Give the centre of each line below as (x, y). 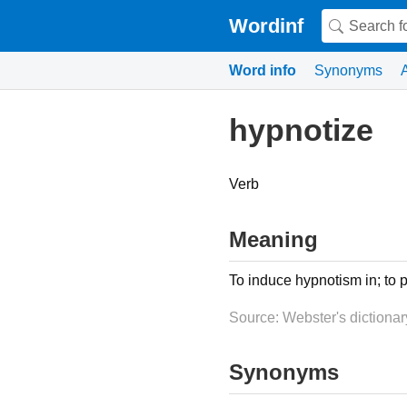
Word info (263, 70)
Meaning (273, 239)
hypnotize (301, 130)
